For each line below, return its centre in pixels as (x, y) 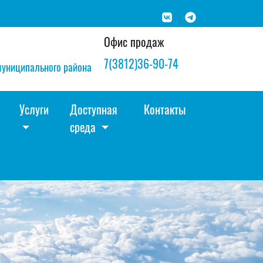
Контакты (165, 109)
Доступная (93, 109)
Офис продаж (134, 42)
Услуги (34, 109)
